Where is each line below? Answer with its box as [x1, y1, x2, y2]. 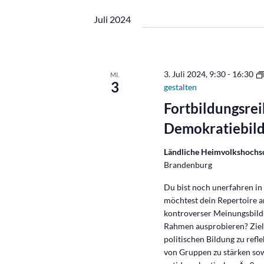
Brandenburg [164, 160, 213, 170]
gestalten [164, 82, 197, 92]
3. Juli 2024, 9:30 [164, 69, 226, 79]
